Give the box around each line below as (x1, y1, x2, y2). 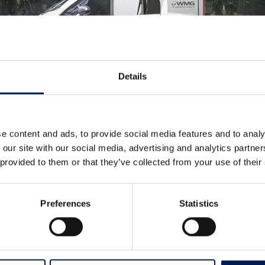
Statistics (179, 198, 218, 209)
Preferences (40, 198, 91, 209)
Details (118, 71, 147, 82)
